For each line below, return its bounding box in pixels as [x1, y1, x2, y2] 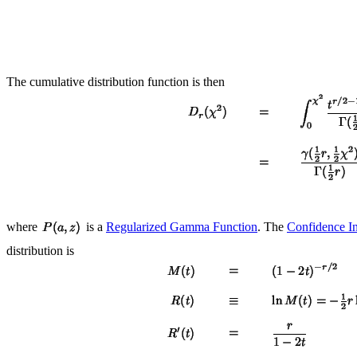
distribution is [6, 243, 74, 257]
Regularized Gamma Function [106, 219, 257, 233]
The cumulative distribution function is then [6, 74, 225, 88]
